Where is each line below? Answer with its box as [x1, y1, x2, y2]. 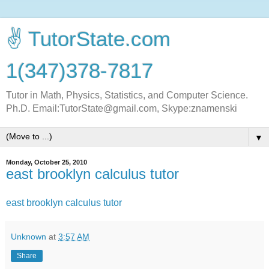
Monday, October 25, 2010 [6, 159, 87, 166]
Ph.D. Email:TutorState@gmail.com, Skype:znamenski [6, 103, 237, 113]
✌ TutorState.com [6, 28, 171, 50]
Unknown [11, 231, 46, 241]
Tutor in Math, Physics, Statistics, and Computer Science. [6, 90, 248, 100]
